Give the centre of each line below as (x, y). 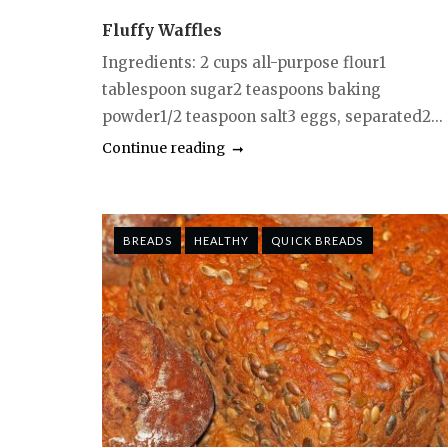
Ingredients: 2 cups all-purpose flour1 (244, 62)
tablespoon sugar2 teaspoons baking (241, 89)
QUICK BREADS (317, 240)
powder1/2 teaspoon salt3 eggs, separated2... (272, 116)
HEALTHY (221, 240)
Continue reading (163, 147)
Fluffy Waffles (162, 29)
